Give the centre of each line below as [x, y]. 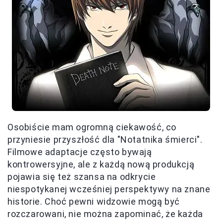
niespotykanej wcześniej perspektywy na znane [109, 189]
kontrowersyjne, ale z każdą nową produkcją [101, 164]
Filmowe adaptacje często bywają [80, 152]
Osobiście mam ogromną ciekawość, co [92, 127]
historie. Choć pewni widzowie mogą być [94, 201]
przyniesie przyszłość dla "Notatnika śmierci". [105, 139]
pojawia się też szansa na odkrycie [82, 176]
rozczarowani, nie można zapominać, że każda [105, 214]
